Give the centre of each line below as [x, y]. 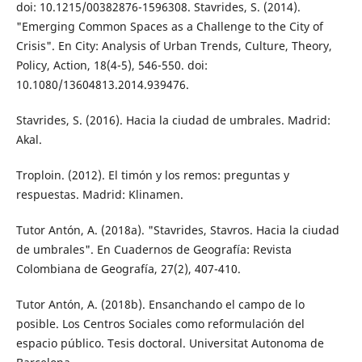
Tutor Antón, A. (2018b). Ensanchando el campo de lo [160, 304]
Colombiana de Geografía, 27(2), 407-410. [128, 268]
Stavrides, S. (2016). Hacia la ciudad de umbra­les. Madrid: [173, 120]
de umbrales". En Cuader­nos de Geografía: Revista [154, 249]
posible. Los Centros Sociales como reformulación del [160, 323]
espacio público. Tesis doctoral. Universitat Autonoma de [170, 343]
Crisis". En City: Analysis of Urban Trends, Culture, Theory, [174, 45]
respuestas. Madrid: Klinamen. [99, 194]
